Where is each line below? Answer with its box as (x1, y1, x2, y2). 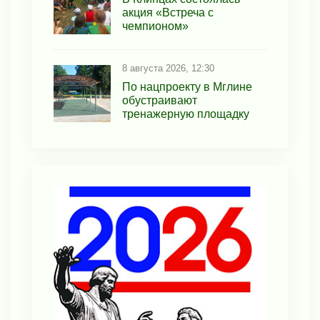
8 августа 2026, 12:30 (122, 63, 214, 74)
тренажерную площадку (122, 108, 249, 121)
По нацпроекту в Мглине (122, 81, 252, 94)
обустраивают (122, 94, 197, 107)
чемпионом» (122, 20, 189, 33)
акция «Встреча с (122, 6, 214, 19)
